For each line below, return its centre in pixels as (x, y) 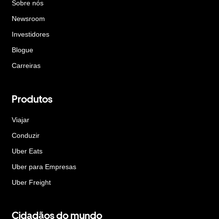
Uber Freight (31, 182)
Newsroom (28, 19)
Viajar (21, 120)
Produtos (32, 99)
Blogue (22, 50)
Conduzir (26, 135)
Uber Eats (27, 151)
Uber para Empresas (44, 166)
